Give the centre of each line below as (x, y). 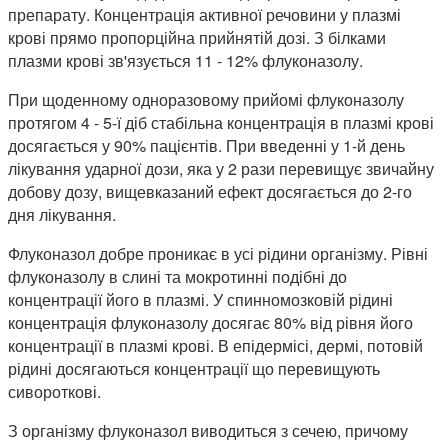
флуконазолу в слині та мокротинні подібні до (177, 276)
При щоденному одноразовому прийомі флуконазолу (206, 99)
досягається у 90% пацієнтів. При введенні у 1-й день (206, 145)
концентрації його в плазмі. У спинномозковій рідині (200, 299)
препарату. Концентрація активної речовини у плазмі (204, 14)
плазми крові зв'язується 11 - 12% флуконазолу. (185, 60)
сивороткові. (54, 391)
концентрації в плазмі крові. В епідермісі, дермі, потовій (215, 345)
